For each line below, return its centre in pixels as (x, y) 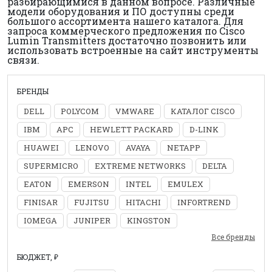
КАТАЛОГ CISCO (203, 111)
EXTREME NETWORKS (140, 166)
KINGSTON (149, 220)
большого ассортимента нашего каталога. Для (125, 21)
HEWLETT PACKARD (131, 129)
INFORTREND (204, 202)
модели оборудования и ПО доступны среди (121, 11)
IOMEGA (40, 220)
